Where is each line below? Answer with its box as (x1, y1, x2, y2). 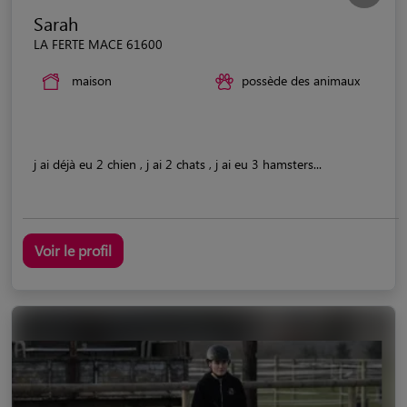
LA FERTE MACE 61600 (34, 35, 163, 53)
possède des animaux (242, 71, 360, 89)
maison (72, 71, 112, 89)
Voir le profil (35, 240, 112, 260)
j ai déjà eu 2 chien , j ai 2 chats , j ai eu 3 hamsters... (34, 154, 322, 173)
